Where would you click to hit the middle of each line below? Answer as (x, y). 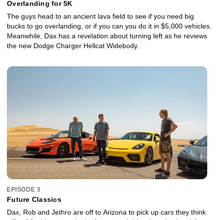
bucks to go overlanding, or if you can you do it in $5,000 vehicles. (109, 26)
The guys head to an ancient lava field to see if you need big (100, 16)
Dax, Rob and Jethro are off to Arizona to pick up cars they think (106, 212)
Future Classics (34, 200)
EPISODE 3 (24, 190)
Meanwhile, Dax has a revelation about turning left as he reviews (107, 36)
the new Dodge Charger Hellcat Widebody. (73, 45)
